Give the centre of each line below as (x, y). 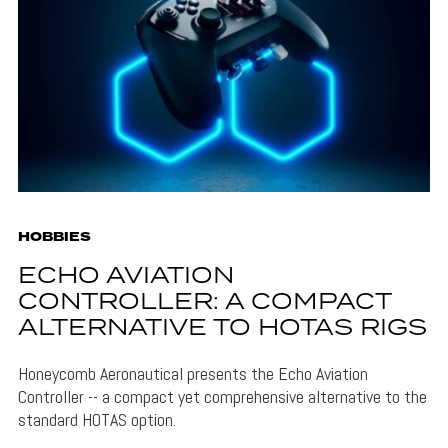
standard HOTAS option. (96, 420)
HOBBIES (54, 238)
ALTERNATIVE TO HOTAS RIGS (222, 329)
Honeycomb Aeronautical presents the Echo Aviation (192, 374)
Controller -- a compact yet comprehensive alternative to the (222, 397)
